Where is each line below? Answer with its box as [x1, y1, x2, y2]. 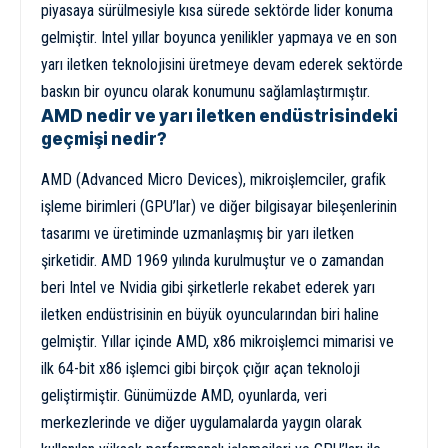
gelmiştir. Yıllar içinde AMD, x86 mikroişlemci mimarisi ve [41, 332, 394, 352]
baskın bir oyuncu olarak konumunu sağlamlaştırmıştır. [41, 81, 370, 101]
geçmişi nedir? [41, 128, 167, 149]
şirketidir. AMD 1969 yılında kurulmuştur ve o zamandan [41, 251, 384, 271]
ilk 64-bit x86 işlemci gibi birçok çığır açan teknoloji [41, 359, 360, 379]
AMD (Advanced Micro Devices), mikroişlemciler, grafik [41, 170, 386, 190]
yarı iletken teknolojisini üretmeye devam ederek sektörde [41, 54, 403, 74]
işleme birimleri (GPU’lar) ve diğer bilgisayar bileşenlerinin [41, 197, 397, 217]
